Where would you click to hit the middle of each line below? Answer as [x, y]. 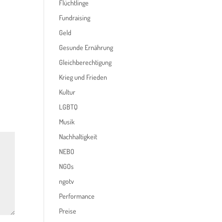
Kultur [67, 92]
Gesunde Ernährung [86, 47]
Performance [77, 196]
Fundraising [75, 18]
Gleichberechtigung [85, 62]
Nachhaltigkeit [78, 137]
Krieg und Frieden [83, 77]
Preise [68, 211]
